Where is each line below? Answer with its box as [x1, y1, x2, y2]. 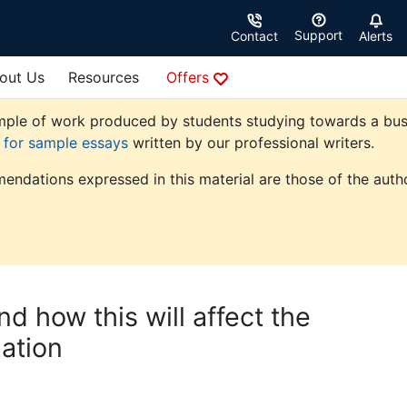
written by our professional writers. [128, 134, 374, 153]
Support [294, 27, 342, 44]
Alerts [359, 28, 392, 45]
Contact [231, 28, 278, 45]
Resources [68, 68, 139, 87]
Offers [166, 68, 213, 87]
